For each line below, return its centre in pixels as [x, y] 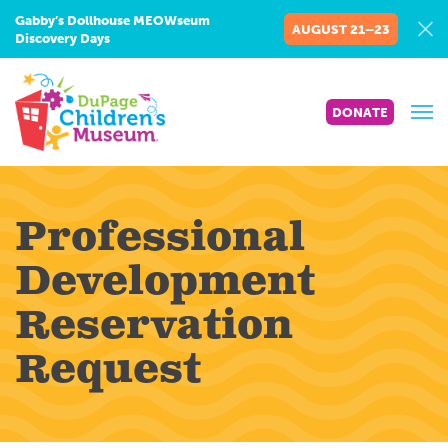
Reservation [154, 326]
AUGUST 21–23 [341, 29]
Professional [160, 238]
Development [165, 282]
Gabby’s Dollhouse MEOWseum [112, 20]
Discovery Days [62, 38]
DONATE [360, 113]
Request [108, 370]
